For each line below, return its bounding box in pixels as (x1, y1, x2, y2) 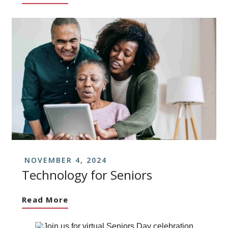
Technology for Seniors (22, 166, 153, 183)
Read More (22, 194, 69, 205)
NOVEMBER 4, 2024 (24, 155, 107, 165)
